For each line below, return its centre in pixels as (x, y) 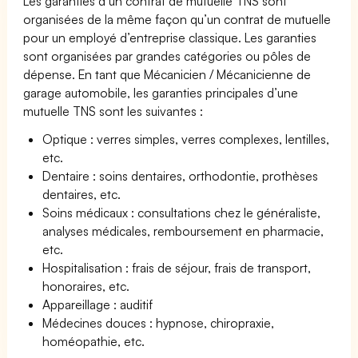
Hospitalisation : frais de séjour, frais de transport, (177, 267)
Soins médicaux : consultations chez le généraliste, (182, 212)
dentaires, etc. (82, 194)
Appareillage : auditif (98, 304)
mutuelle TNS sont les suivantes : (113, 111)
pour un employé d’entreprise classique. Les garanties (170, 37)
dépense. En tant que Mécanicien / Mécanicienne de (167, 74)
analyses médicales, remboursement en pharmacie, (183, 231)
